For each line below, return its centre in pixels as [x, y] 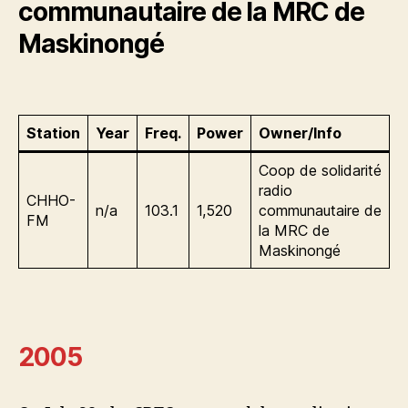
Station [53, 133]
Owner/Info [300, 133]
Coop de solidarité [320, 170]
